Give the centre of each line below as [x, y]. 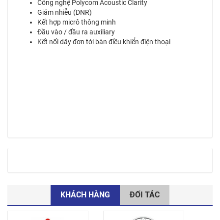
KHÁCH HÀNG [85, 195]
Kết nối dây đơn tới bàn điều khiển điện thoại [104, 42]
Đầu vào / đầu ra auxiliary [76, 32]
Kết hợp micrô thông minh [77, 22]
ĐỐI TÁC [145, 195]
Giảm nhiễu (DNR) [65, 12]
